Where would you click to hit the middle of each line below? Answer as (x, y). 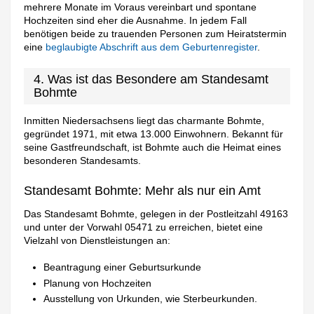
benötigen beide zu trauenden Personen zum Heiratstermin (156, 34)
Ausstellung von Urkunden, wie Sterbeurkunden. (151, 299)
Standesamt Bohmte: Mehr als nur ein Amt (143, 190)
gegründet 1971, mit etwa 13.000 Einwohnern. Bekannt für (154, 134)
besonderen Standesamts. (83, 161)
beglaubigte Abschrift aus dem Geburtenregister (152, 47)
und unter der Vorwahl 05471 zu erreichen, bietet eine (144, 227)
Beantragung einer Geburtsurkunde (123, 267)
